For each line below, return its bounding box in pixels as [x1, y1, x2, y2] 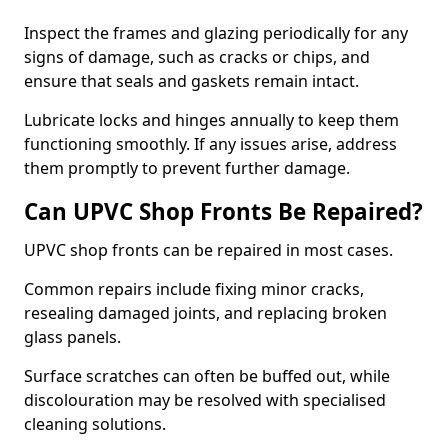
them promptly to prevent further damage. [24, 157, 350, 179]
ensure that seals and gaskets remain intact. [24, 70, 363, 92]
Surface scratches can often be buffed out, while [24, 365, 390, 387]
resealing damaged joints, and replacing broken [24, 302, 387, 324]
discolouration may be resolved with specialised [24, 389, 386, 411]
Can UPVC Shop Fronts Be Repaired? [24, 196, 423, 227]
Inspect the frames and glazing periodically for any [24, 22, 408, 44]
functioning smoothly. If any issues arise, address [24, 133, 397, 155]
